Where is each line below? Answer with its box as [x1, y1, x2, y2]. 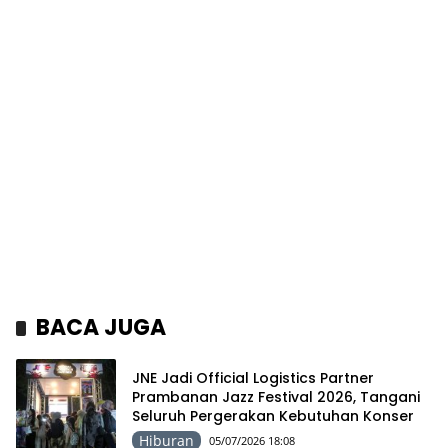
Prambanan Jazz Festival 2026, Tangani [132, 386, 420, 407]
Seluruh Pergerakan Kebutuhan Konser [132, 405, 414, 426]
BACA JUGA [36, 312, 166, 344]
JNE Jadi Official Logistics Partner [132, 367, 374, 388]
